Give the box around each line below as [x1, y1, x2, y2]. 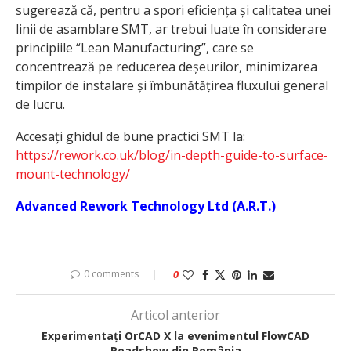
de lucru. [16, 95, 65, 113]
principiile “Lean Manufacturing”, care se [16, 38, 254, 56]
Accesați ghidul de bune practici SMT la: [16, 127, 245, 145]
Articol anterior [131, 306, 220, 324]
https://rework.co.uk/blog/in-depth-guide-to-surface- [16, 146, 328, 164]
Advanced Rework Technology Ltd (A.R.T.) [16, 197, 276, 215]
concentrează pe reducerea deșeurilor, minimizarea [16, 57, 317, 75]
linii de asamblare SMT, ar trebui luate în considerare [16, 20, 327, 38]
